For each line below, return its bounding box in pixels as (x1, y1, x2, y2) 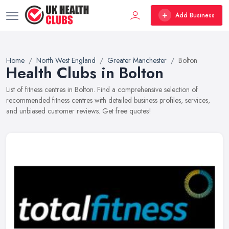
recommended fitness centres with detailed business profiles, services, (6, 95, 210, 105)
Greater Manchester (107, 55, 167, 65)
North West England (36, 55, 96, 65)
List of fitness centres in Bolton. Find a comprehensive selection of (6, 84, 198, 95)
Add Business (175, 10, 215, 20)
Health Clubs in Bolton (6, 62, 164, 84)
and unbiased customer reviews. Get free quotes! (6, 106, 151, 116)
